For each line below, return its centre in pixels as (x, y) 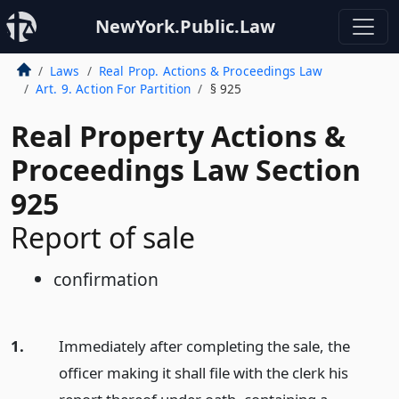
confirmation (106, 279)
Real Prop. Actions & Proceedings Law (211, 71)
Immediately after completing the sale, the (204, 346)
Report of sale (103, 237)
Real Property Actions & (178, 136)
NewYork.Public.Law (185, 26)
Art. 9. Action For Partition (113, 89)
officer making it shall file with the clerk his (203, 373)
